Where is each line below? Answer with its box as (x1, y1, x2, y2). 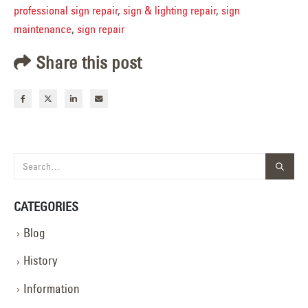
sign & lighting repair (123, 3, 216, 18)
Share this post (36, 52, 142, 74)
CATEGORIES (14, 199, 78, 215)
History (23, 253, 58, 269)
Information (23, 280, 80, 296)
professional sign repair (14, 3, 118, 18)
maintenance (14, 22, 71, 36)
